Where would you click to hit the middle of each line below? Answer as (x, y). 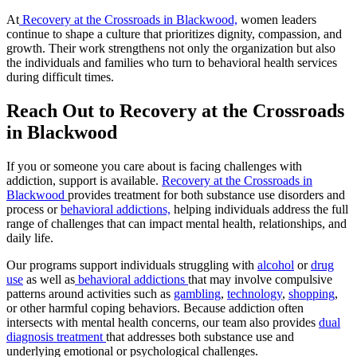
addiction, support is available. (84, 181)
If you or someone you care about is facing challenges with (154, 167)
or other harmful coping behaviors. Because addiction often (155, 308)
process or (33, 210)
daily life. (30, 238)
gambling (197, 294)
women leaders (277, 20)
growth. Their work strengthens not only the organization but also (171, 49)
